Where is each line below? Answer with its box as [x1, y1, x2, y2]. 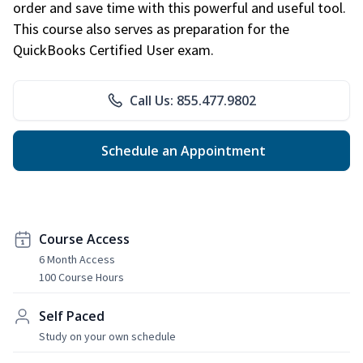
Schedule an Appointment [97, 141, 266, 160]
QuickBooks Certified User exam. [13, 40, 214, 59]
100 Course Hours [39, 269, 124, 284]
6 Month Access [39, 251, 115, 267]
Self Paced [39, 306, 105, 325]
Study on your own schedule [39, 328, 176, 344]
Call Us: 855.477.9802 [130, 91, 256, 109]
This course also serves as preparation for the [13, 19, 289, 38]
